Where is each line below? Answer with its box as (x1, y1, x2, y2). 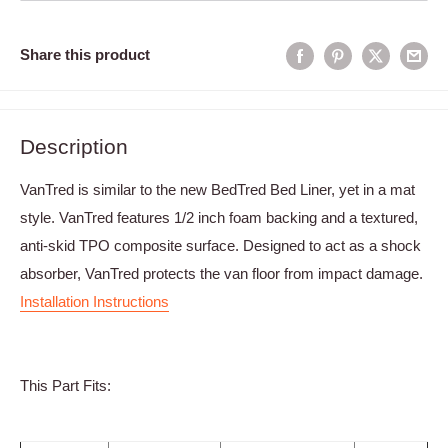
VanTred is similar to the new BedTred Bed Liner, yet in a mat (20, 181, 415, 199)
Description (20, 134, 128, 158)
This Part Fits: (20, 377, 111, 395)
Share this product (20, 46, 150, 64)
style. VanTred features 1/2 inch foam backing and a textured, (20, 209, 418, 227)
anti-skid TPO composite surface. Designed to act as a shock (20, 237, 421, 255)
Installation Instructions (20, 293, 169, 311)
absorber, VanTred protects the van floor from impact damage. (20, 265, 423, 283)
